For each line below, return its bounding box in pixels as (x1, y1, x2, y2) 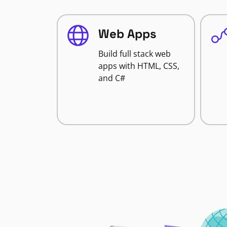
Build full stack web (98, 48, 171, 59)
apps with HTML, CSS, (98, 60, 179, 71)
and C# (98, 72, 125, 84)
